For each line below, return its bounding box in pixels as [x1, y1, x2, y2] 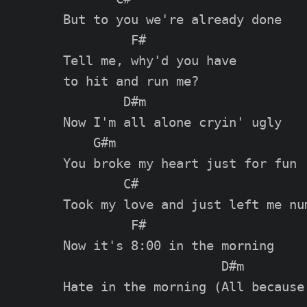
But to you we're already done [63, 12, 282, 27]
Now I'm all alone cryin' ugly [63, 114, 282, 130]
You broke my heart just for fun [63, 156, 297, 171]
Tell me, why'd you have [63, 53, 236, 68]
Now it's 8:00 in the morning [63, 238, 274, 253]
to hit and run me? [63, 73, 199, 88]
